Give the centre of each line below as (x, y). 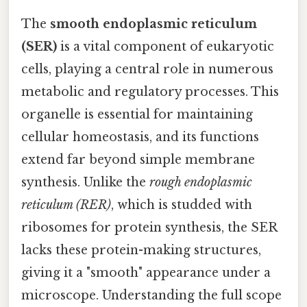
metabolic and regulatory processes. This (150, 91)
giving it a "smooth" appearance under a (146, 272)
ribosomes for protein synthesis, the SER (149, 227)
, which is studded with (182, 205)
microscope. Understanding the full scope (151, 295)
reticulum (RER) (66, 205)
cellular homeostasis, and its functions (140, 137)
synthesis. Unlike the (85, 182)
